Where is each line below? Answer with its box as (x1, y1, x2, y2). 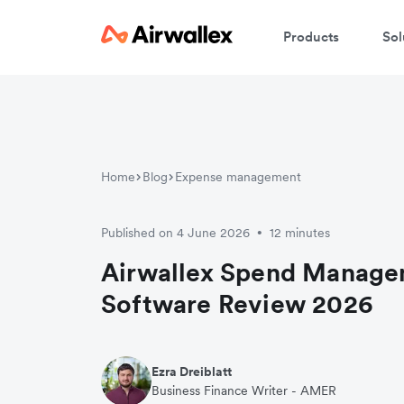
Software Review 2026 (101, 287, 373, 320)
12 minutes (270, 224, 330, 241)
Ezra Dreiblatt (151, 363, 232, 380)
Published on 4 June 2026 (101, 224, 250, 241)
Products (283, 27, 339, 45)
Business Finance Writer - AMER (151, 381, 336, 399)
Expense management (175, 168, 301, 185)
